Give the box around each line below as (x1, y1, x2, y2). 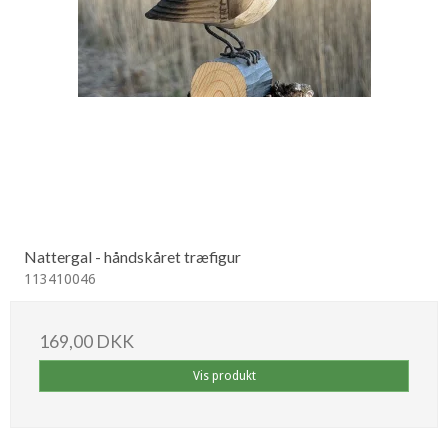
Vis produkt (192, 369, 256, 384)
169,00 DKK (39, 331, 134, 353)
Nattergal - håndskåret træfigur (24, 247, 241, 267)
